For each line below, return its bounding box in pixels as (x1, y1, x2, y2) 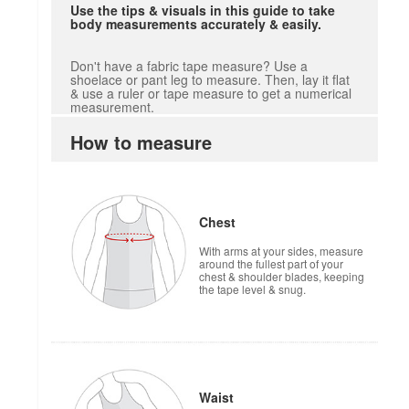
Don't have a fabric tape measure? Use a (70, 57, 309, 76)
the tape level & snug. (199, 281, 306, 298)
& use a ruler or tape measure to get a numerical (70, 84, 352, 103)
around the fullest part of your (199, 256, 343, 272)
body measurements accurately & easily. (70, 15, 322, 34)
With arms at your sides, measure (199, 243, 363, 259)
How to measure (70, 129, 213, 156)
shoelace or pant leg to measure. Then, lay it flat (70, 70, 351, 89)
